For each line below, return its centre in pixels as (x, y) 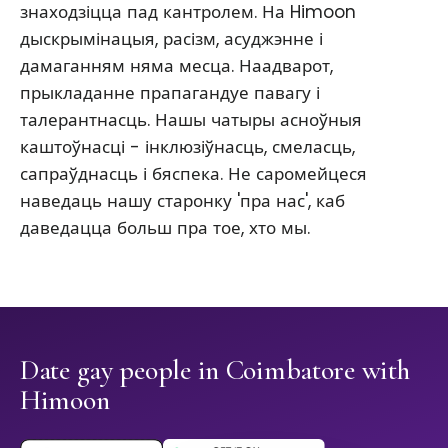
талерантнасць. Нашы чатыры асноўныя (191, 120)
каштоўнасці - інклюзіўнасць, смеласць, (187, 147)
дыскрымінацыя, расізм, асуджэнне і (171, 39)
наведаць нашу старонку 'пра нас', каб (182, 201)
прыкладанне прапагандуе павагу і (170, 93)
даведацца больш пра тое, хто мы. (165, 228)
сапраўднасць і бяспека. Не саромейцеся (193, 174)
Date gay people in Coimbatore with (215, 370)
